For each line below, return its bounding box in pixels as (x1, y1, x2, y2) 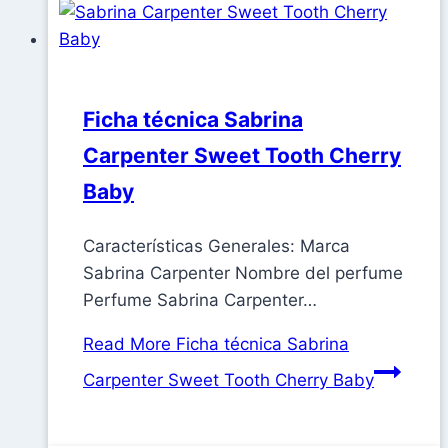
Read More (83, 334, 171, 355)
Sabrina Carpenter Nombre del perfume (83, 263, 403, 284)
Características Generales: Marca (83, 236, 350, 257)
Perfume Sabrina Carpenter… (83, 290, 317, 311)
